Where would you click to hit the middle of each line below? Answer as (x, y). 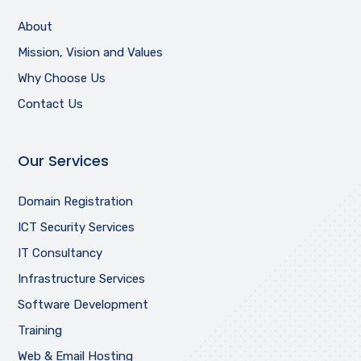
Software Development (83, 305)
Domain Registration (76, 202)
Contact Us (51, 104)
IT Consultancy (60, 253)
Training (40, 331)
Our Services (64, 161)
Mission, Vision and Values (91, 53)
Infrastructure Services (82, 279)
